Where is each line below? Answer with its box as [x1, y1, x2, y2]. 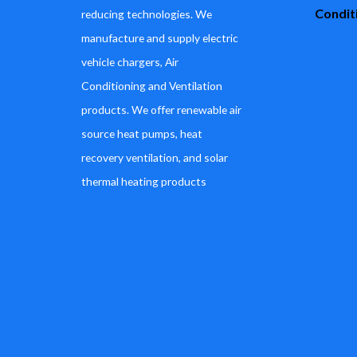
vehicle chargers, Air [81, 55, 178, 69]
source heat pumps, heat [81, 127, 202, 140]
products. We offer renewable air [81, 103, 241, 116]
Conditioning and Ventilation [81, 79, 222, 92]
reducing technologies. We [81, 7, 212, 21]
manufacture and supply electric [81, 31, 238, 45]
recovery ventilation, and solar [81, 151, 228, 164]
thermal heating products [81, 175, 206, 188]
